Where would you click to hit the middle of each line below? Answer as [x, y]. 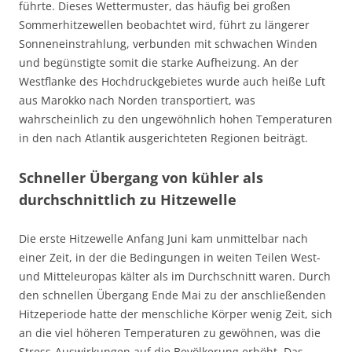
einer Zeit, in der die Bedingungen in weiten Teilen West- [170, 258]
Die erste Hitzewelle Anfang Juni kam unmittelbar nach [163, 239]
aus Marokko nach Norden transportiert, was [137, 101]
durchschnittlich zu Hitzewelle [128, 200]
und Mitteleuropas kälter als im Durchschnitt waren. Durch [175, 277]
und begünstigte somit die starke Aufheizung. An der [159, 63]
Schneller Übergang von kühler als [141, 178]
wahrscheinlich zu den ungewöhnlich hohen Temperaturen [176, 119]
